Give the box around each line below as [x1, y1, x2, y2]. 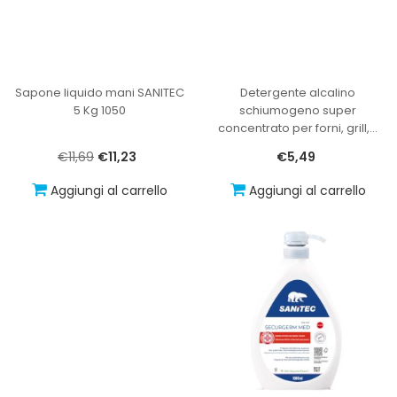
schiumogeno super [239, 101, 356, 119]
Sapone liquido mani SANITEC [14, 83, 184, 101]
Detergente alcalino [240, 83, 355, 101]
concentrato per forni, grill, [218, 119, 370, 136]
